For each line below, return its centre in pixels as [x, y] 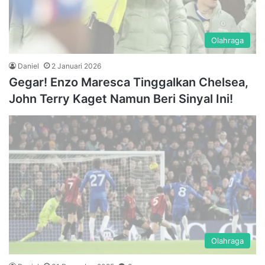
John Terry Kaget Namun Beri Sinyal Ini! [121, 98]
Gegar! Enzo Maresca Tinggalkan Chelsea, [129, 82]
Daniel [28, 66]
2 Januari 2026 [76, 66]
